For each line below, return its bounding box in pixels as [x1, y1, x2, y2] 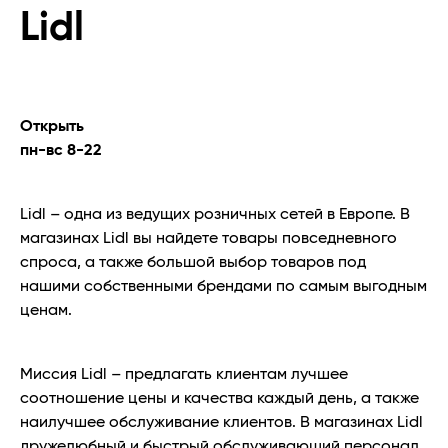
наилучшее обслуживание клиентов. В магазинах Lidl [20, 414, 423, 431]
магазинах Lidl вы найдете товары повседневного [20, 230, 397, 247]
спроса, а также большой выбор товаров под [20, 254, 366, 271]
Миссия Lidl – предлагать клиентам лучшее [20, 366, 348, 383]
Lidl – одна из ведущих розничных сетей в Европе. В [20, 206, 410, 223]
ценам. [20, 302, 72, 319]
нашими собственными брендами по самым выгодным [20, 278, 427, 295]
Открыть [20, 118, 84, 135]
